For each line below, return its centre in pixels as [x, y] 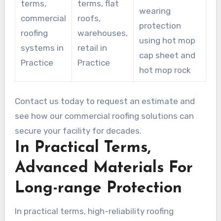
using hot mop [167, 41]
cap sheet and [167, 55]
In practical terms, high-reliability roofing [94, 211]
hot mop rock [165, 70]
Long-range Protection [98, 189]
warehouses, [102, 33]
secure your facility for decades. [78, 131]
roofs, [89, 18]
